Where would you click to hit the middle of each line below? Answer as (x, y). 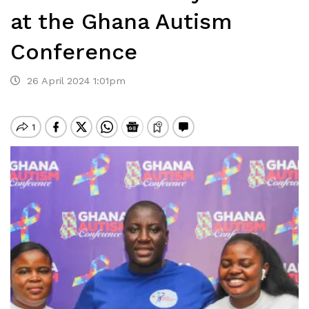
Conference (74, 52)
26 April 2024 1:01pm (73, 81)
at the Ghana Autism (121, 21)
